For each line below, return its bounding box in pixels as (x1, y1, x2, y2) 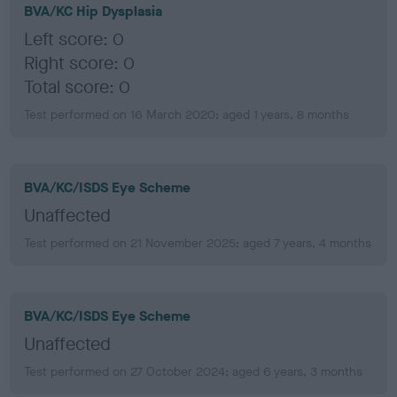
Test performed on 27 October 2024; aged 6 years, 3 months (24, 362, 363, 380)
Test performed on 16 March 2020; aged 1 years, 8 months (24, 105, 350, 123)
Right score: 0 (24, 51, 136, 75)
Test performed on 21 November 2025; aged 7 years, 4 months (24, 234, 372, 252)
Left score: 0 (24, 27, 125, 51)
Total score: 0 (24, 74, 131, 99)
